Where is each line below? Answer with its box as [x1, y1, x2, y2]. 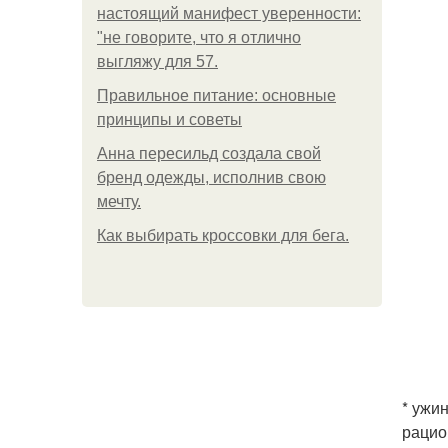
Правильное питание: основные [97, 87, 336, 104]
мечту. [97, 193, 141, 210]
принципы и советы [97, 111, 242, 128]
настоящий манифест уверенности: [97, 5, 361, 22]
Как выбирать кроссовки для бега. [97, 227, 349, 244]
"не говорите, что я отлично [97, 29, 301, 46]
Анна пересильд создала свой [97, 145, 321, 162]
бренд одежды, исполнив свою [97, 169, 326, 186]
